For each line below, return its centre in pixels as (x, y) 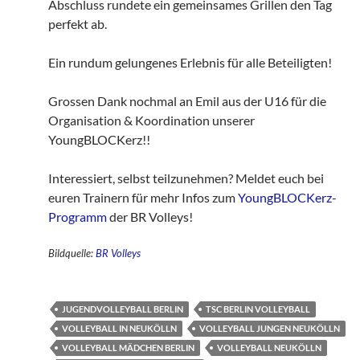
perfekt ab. (78, 24)
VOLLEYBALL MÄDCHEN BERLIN (128, 348)
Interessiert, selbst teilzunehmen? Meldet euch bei (186, 178)
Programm (78, 217)
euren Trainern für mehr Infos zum (143, 198)
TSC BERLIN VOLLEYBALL (258, 309)
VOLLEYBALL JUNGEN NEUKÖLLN (270, 329)
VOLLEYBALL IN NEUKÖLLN (119, 329)
